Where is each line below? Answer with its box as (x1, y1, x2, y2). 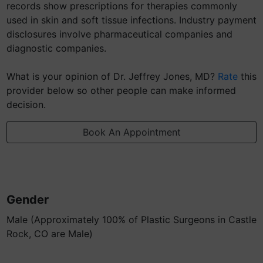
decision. (6, 99, 46, 110)
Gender (6, 193, 49, 207)
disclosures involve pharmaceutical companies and (6, 28, 232, 40)
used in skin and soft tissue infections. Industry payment (6, 14, 257, 26)
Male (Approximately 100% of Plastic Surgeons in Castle (6, 214, 257, 225)
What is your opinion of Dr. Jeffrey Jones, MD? (6, 70, 218, 82)
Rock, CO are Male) (6, 228, 93, 240)
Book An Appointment (82, 126, 181, 138)
